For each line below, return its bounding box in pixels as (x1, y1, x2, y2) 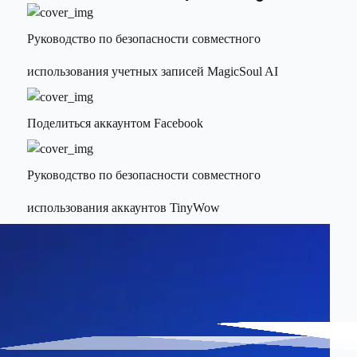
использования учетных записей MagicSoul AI (27, 65, 279, 78)
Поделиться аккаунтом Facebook (27, 116, 204, 130)
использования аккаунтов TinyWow (27, 201, 221, 214)
